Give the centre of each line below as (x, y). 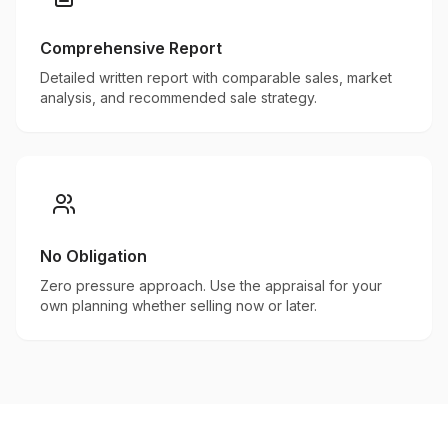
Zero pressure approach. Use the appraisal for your (211, 285)
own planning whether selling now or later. (178, 305)
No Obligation (93, 256)
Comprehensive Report (131, 48)
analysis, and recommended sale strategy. (178, 97)
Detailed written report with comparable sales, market (216, 77)
